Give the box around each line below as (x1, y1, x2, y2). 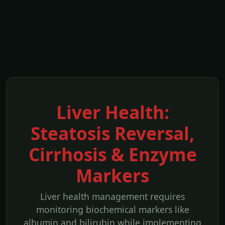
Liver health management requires (40, 190, 185, 202)
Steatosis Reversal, (31, 121, 194, 145)
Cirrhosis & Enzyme (28, 142, 197, 166)
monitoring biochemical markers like (36, 203, 189, 215)
